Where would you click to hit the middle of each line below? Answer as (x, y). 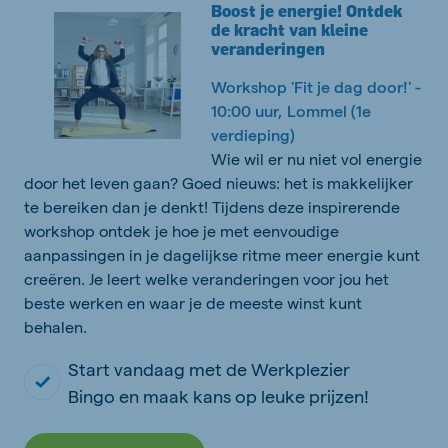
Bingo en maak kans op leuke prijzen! (218, 396)
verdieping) (253, 135)
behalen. (55, 327)
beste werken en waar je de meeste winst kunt (193, 303)
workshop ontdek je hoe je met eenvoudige (181, 231)
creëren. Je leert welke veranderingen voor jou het (206, 279)
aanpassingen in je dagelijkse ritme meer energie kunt (222, 255)
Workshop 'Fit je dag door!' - (316, 87)
